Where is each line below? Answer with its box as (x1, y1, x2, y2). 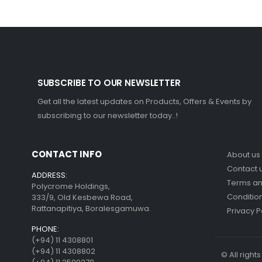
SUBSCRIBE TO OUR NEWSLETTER (37, 77, 181, 89)
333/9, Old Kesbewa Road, (31, 192, 133, 204)
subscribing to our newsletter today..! (37, 110, 178, 122)
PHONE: (31, 223, 59, 235)
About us (226, 149, 260, 161)
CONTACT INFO (31, 148, 102, 161)
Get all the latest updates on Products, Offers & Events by (37, 96, 251, 108)
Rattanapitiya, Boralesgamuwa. (31, 203, 151, 215)
